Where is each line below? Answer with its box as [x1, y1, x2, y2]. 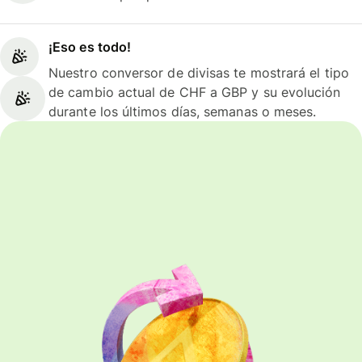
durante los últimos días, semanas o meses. [48, 103, 317, 120]
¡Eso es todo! [48, 39, 132, 56]
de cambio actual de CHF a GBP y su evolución [48, 84, 341, 101]
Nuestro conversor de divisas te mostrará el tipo [48, 65, 349, 82]
